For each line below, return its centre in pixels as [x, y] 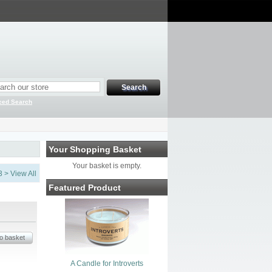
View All [23, 174]
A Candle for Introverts [107, 263]
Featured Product [85, 188]
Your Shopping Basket [95, 149]
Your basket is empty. [107, 166]
